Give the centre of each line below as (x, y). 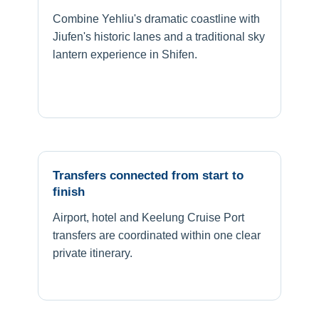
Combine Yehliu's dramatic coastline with (156, 19)
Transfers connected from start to (148, 175)
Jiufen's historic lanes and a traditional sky (159, 36)
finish (69, 192)
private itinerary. (93, 253)
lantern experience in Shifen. (125, 54)
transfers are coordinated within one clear (157, 235)
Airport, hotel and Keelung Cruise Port (148, 217)
